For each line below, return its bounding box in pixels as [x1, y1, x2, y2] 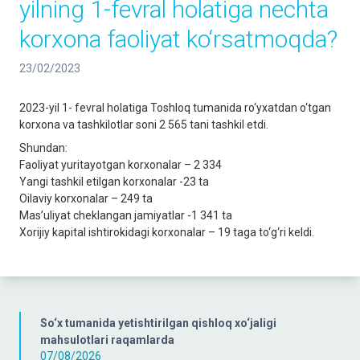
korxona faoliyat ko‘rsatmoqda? [19, 25, 337, 53]
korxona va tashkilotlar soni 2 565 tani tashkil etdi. [19, 118, 268, 131]
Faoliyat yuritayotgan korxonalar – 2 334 [19, 158, 222, 171]
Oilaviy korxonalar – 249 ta [19, 192, 153, 205]
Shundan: [19, 141, 67, 154]
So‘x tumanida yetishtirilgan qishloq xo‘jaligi [40, 317, 276, 329]
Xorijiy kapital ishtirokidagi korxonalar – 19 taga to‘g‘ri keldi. [19, 226, 314, 239]
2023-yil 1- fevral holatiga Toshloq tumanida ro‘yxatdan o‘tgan [19, 101, 331, 114]
